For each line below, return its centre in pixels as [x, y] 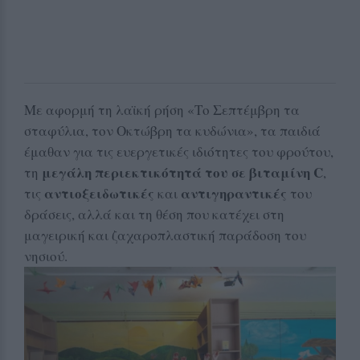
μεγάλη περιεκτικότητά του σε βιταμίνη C [182, 172]
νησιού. [46, 256]
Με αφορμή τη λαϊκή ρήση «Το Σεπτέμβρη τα [162, 109]
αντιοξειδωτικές [99, 193]
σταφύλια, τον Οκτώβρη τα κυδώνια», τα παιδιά [172, 130]
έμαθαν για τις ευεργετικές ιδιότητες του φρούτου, [179, 151]
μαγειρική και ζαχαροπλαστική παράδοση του [165, 235]
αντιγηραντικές [234, 193]
